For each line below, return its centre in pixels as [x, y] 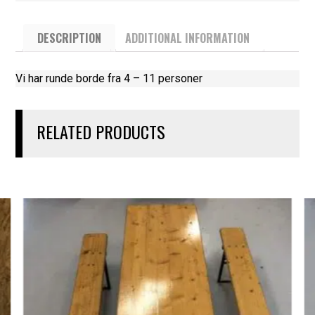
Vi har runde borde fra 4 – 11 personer [109, 78]
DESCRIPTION [70, 38]
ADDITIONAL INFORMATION [188, 38]
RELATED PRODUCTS [101, 131]
